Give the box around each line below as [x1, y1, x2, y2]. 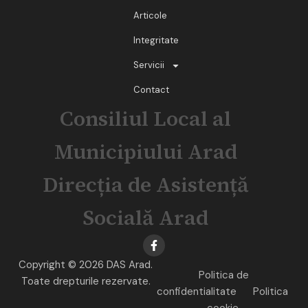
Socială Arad [82, 203, 209, 232]
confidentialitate [157, 285, 236, 299]
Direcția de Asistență [42, 170, 249, 199]
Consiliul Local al [60, 104, 232, 133]
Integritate [133, 34, 179, 47]
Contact [133, 84, 169, 96]
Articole [133, 10, 167, 22]
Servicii [133, 59, 164, 71]
